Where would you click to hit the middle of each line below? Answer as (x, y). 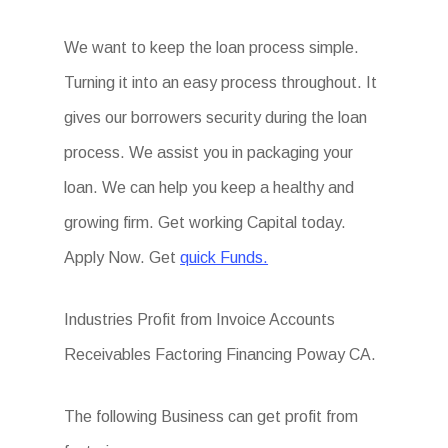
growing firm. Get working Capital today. (205, 222)
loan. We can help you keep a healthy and (209, 187)
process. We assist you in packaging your (209, 152)
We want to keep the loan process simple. (212, 47)
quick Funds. (224, 257)
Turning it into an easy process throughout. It (221, 82)
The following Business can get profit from (211, 416)
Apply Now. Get (122, 257)
